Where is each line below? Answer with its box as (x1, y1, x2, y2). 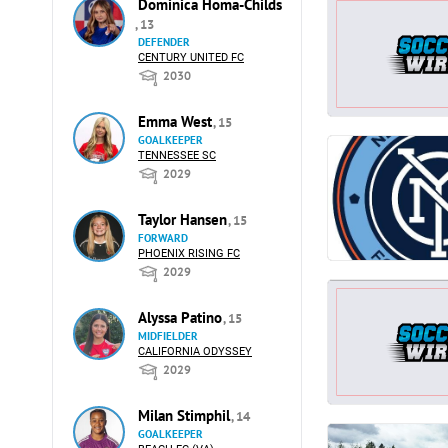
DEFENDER (138, 35, 190, 49)
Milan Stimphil (138, 406, 234, 425)
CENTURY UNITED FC (138, 51, 244, 64)
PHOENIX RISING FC (138, 247, 240, 260)
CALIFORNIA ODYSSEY (138, 345, 252, 358)
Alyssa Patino (138, 308, 226, 327)
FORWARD (138, 231, 188, 245)
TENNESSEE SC (138, 149, 216, 162)
